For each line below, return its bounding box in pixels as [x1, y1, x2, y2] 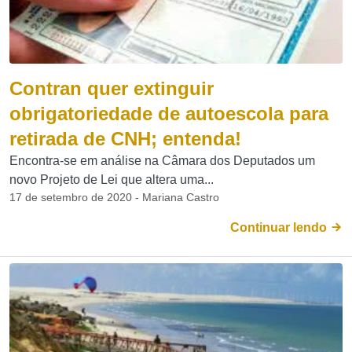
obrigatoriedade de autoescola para [9, 103, 328, 124]
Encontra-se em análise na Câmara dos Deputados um [9, 154, 315, 167]
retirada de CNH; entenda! [9, 128, 241, 149]
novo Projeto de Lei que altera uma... [9, 173, 214, 186]
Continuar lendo [230, 221, 330, 234]
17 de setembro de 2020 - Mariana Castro [9, 191, 219, 203]
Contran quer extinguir [9, 78, 214, 99]
